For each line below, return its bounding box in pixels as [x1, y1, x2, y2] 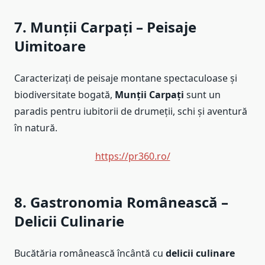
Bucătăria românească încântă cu [14, 247, 166, 260]
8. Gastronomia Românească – [14, 192, 228, 212]
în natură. [14, 121, 57, 135]
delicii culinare [166, 247, 235, 260]
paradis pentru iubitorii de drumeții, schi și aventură [14, 105, 247, 118]
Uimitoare [14, 36, 86, 56]
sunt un [184, 88, 221, 102]
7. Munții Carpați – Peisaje [14, 17, 196, 37]
